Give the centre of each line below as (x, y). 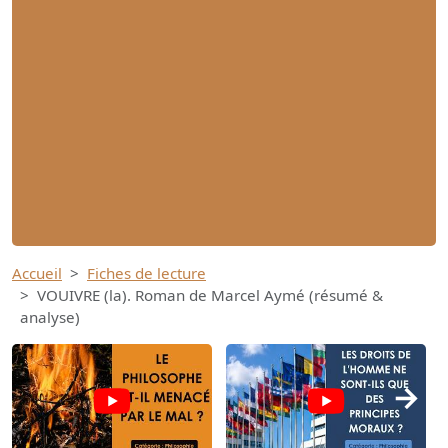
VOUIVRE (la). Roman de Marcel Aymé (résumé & (210, 295)
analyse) (50, 317)
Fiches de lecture (146, 273)
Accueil (37, 273)
